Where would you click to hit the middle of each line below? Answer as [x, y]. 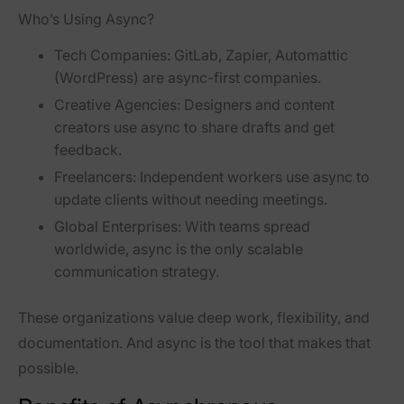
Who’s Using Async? [86, 19]
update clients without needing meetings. [191, 199]
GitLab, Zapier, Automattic [259, 55]
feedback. [88, 150]
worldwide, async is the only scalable [179, 248]
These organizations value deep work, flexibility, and [194, 317]
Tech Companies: [112, 55]
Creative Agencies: [117, 105]
